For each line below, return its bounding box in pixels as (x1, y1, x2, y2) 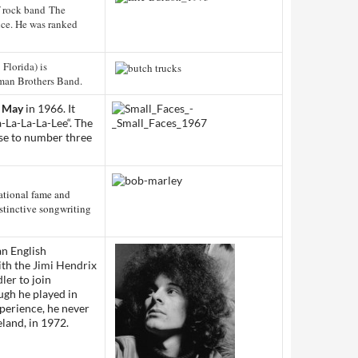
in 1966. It (23, 101, 75, 115)
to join (17, 272, 51, 286)
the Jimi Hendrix (14, 258, 97, 272)
